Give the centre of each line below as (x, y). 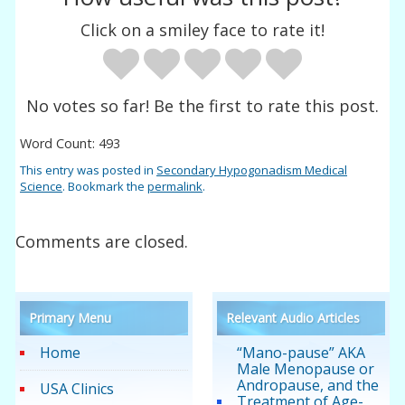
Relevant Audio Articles (292, 318)
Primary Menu (71, 318)
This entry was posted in (89, 170)
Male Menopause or (305, 369)
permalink (175, 186)
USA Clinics (77, 389)
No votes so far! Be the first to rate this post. (202, 105)
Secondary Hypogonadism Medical (252, 170)
